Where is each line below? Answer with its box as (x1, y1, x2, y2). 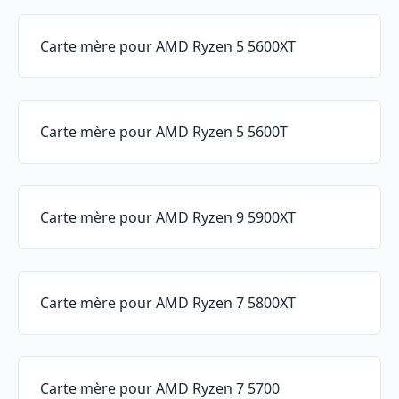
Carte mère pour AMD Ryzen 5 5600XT (40, 37, 296, 57)
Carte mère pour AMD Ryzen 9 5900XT (40, 208, 296, 228)
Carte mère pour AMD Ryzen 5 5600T (40, 122, 288, 142)
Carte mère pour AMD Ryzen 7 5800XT (40, 293, 296, 313)
